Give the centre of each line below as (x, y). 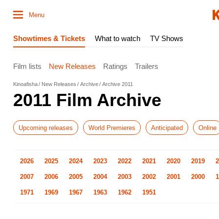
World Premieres (112, 128)
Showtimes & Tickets (49, 38)
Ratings (115, 66)
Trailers (147, 66)
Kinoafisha (25, 84)
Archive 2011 (118, 84)
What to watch (118, 38)
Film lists (27, 66)
